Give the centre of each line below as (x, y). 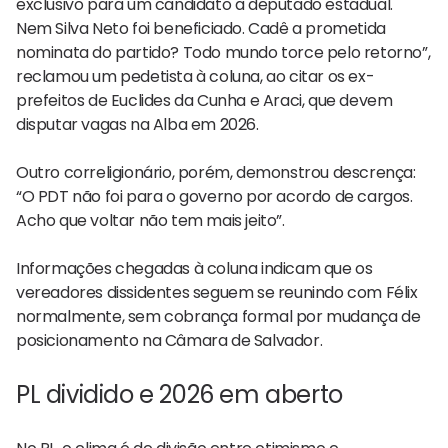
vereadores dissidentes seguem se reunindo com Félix (217, 292)
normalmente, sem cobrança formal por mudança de (218, 316)
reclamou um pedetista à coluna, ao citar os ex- (195, 76)
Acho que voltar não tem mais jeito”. (150, 220)
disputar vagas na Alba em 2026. (137, 124)
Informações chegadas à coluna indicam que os (194, 268)
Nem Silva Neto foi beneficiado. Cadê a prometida (201, 28)
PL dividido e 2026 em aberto (179, 394)
